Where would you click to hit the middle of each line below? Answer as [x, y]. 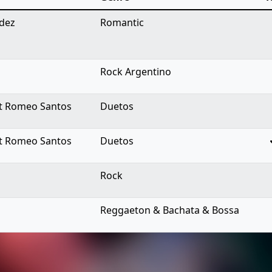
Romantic [122, 22]
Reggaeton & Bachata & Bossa [170, 210]
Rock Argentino [136, 72]
